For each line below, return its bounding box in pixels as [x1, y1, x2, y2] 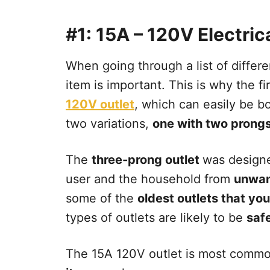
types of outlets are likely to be [66, 210, 246, 225]
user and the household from [66, 171, 234, 186]
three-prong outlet [92, 152, 202, 167]
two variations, [66, 116, 152, 131]
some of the [66, 190, 137, 206]
